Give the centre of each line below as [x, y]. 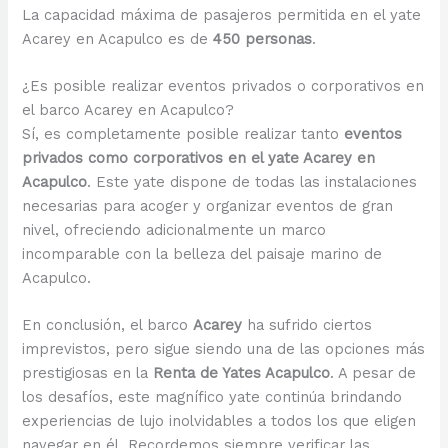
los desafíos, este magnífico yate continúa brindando [212, 397]
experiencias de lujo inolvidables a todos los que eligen [219, 421]
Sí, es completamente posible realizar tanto [183, 134]
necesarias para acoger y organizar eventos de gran [208, 206]
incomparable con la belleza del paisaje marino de [202, 254]
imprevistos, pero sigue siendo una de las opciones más [224, 349]
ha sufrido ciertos [307, 325]
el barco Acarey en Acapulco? [128, 110]
